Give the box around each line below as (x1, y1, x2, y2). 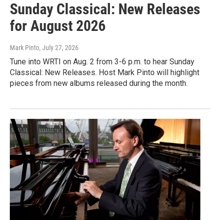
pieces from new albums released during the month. (10, 79, 188, 88)
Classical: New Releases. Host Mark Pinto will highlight (10, 68, 199, 78)
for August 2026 (10, 17, 106, 35)
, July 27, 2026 (39, 44, 79, 52)
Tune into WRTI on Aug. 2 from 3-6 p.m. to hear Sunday (10, 57, 194, 67)
